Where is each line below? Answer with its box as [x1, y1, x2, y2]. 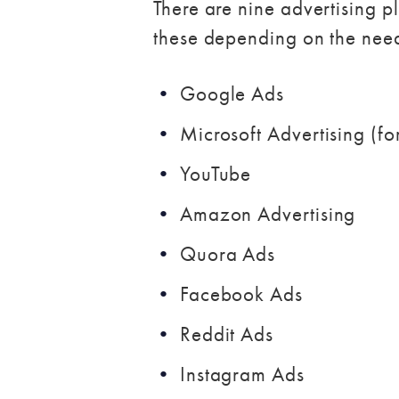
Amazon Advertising [179, 199, 356, 227]
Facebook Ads [179, 280, 303, 307]
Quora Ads [179, 240, 276, 267]
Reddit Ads [179, 320, 274, 347]
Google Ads [179, 79, 285, 107]
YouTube [179, 159, 252, 187]
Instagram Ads [179, 360, 305, 387]
